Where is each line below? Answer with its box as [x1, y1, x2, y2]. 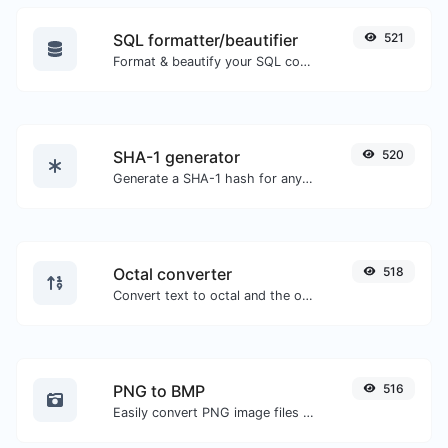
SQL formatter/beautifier [113, 29, 298, 50]
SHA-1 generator [113, 146, 240, 167]
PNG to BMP [113, 380, 205, 401]
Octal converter [113, 263, 232, 284]
